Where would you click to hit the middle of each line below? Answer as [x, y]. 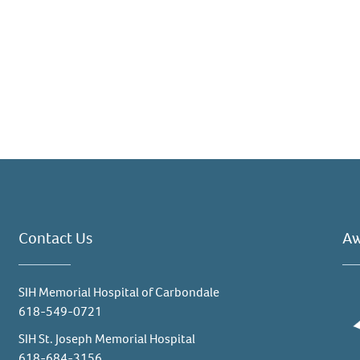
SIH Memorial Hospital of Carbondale [119, 292]
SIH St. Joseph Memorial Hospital [107, 339]
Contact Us [56, 238]
